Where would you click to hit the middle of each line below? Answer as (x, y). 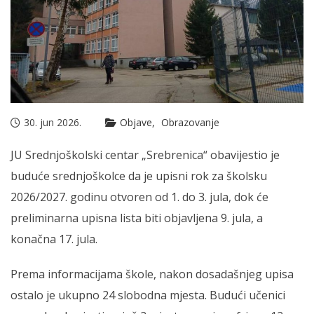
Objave (136, 123)
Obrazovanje (190, 123)
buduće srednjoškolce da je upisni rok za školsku (139, 176)
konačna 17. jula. (54, 239)
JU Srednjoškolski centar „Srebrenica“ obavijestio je (145, 155)
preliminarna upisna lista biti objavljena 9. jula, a (137, 218)
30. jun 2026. (53, 123)
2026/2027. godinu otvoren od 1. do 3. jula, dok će (139, 197)
